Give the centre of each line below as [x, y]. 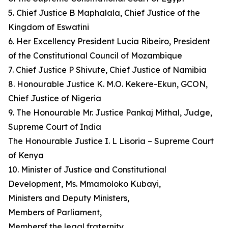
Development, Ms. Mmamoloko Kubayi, [84, 184]
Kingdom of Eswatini [49, 27]
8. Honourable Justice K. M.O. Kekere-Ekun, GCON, [108, 84]
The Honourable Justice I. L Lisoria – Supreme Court [111, 141]
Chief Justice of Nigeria [55, 98]
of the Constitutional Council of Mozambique [95, 55]
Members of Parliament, [55, 212]
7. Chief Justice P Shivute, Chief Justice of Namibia [107, 70]
